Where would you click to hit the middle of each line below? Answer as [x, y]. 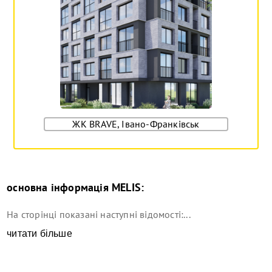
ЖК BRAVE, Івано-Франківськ [136, 124]
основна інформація [58, 188]
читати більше [39, 234]
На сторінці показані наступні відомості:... [99, 215]
